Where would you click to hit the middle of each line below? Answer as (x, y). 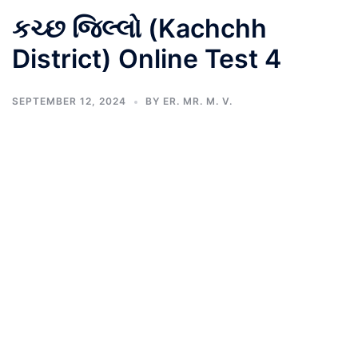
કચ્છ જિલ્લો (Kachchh (139, 28)
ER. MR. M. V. (198, 101)
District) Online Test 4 (147, 59)
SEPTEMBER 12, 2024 (69, 101)
